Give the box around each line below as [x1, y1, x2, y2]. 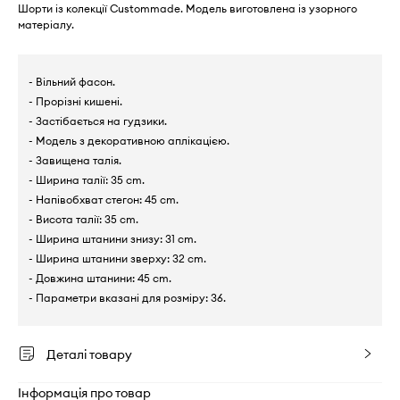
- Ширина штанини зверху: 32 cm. [29, 251, 206, 265]
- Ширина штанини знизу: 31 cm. [29, 231, 196, 246]
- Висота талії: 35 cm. [29, 212, 138, 226]
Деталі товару [46, 346, 132, 362]
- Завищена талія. [29, 153, 121, 167]
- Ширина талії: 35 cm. [29, 172, 145, 187]
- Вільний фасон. [29, 74, 115, 88]
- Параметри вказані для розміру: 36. [29, 290, 226, 304]
